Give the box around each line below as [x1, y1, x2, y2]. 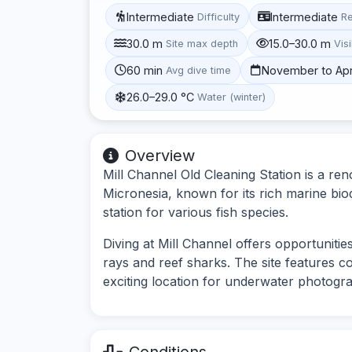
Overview [125, 145, 195, 165]
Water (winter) [197, 91, 266, 104]
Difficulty [197, 10, 240, 23]
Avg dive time [166, 64, 232, 76]
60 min [126, 63, 163, 77]
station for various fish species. [103, 203, 288, 220]
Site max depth [166, 37, 239, 49]
